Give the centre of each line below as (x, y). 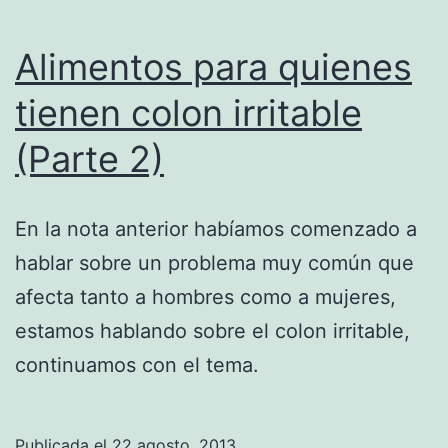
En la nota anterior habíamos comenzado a (216, 228)
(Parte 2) (89, 158)
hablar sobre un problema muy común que (214, 262)
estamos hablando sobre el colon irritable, (212, 330)
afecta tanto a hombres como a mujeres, (205, 296)
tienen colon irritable (188, 112)
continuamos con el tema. (137, 364)
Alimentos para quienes (213, 66)
